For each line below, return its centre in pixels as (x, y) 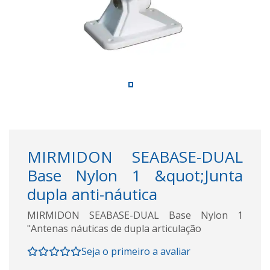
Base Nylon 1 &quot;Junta (135, 175)
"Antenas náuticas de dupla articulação (114, 228)
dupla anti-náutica (92, 194)
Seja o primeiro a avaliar (136, 251)
